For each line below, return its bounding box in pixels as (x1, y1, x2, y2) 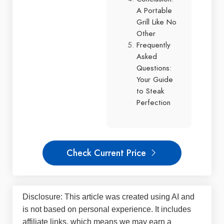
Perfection (136, 97, 170, 107)
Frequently (136, 39, 170, 50)
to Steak (136, 85, 164, 96)
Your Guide (136, 74, 173, 84)
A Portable (136, 5, 172, 15)
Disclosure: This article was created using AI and (22, 192, 194, 201)
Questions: (136, 62, 171, 73)
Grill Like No (136, 16, 176, 27)
